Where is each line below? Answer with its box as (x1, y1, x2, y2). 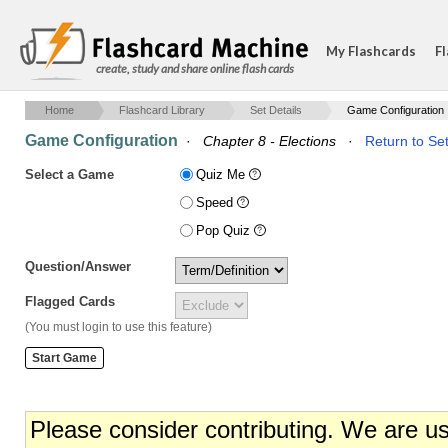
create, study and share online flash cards (96, 61, 294, 76)
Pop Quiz (196, 223, 254, 238)
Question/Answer (25, 259, 131, 274)
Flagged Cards (25, 294, 115, 309)
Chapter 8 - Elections (203, 133, 336, 149)
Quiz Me (196, 167, 249, 182)
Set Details (250, 104, 302, 116)
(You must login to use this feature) (25, 320, 212, 334)
